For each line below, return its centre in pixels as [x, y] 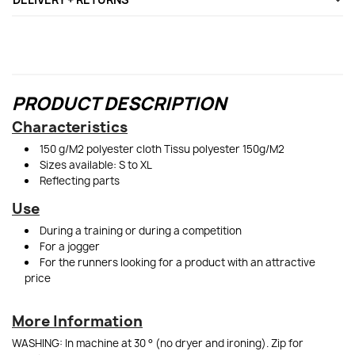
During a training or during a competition [141, 231]
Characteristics [70, 127]
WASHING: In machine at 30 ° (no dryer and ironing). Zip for [158, 343]
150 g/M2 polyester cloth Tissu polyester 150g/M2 [162, 149]
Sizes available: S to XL [96, 165]
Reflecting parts [80, 181]
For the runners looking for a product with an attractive [177, 262]
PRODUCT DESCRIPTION [119, 104]
